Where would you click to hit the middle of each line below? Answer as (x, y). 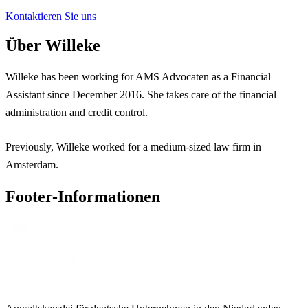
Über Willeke (53, 45)
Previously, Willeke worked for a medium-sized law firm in (133, 147)
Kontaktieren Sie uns (51, 16)
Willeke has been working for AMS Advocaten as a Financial (138, 77)
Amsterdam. (32, 165)
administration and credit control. (77, 113)
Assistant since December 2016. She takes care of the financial (141, 95)
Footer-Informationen (83, 197)
